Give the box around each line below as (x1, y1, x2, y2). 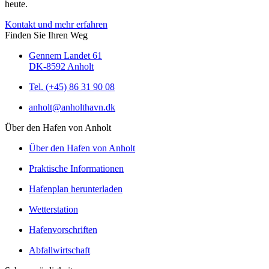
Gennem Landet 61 (29, 50, 102, 61)
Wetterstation (29, 204, 78, 214)
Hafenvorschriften (29, 225, 97, 235)
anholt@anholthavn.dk (29, 102, 115, 112)
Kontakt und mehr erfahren (5, 19, 107, 29)
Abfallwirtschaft (29, 245, 90, 255)
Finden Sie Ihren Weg (5, 30, 88, 40)
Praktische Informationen (29, 163, 124, 174)
